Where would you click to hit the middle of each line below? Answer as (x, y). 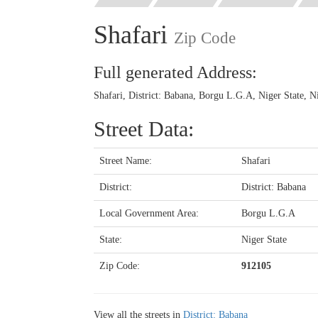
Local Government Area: (149, 213)
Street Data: (144, 128)
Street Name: (126, 160)
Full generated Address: (175, 72)
